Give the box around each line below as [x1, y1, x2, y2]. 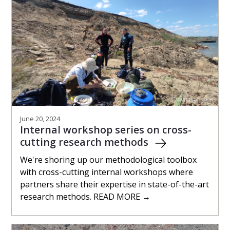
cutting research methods [20, 135, 151, 149]
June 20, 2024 [20, 113, 60, 123]
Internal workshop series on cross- [20, 122, 191, 137]
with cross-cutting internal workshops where [20, 166, 193, 178]
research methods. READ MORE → [20, 190, 150, 202]
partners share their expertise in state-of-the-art [20, 178, 209, 190]
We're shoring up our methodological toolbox [20, 154, 197, 165]
